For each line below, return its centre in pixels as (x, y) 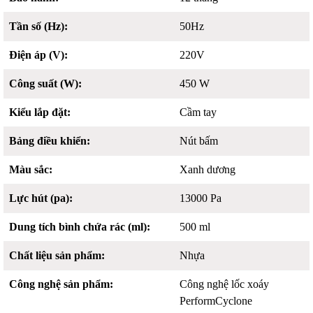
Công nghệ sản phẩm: (61, 284)
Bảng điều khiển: (50, 141)
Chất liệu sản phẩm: (57, 255)
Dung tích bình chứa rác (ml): (80, 227)
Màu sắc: (31, 169)
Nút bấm (199, 141)
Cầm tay (198, 112)
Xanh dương (208, 169)
